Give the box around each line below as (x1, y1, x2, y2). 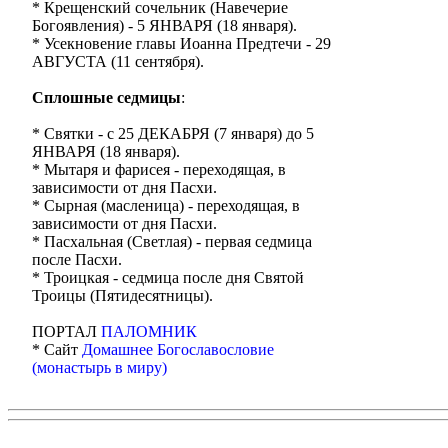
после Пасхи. (32, 251, 122, 268)
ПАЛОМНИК (101, 323, 197, 340)
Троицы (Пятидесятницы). (32, 287, 213, 304)
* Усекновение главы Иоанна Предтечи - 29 (32, 35, 331, 52)
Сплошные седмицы (32, 89, 181, 106)
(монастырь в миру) (32, 359, 167, 376)
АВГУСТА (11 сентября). (32, 53, 204, 70)
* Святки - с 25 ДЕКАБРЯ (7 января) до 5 (32, 125, 314, 142)
